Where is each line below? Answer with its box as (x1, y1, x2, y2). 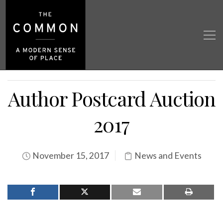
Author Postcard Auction (7, 85, 216, 111)
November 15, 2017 (30, 150, 109, 161)
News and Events (134, 150, 202, 161)
